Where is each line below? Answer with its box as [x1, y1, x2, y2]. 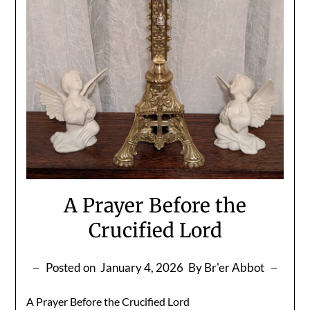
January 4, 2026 [100, 259, 183, 275]
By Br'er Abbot [188, 259, 264, 275]
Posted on [46, 259, 98, 275]
